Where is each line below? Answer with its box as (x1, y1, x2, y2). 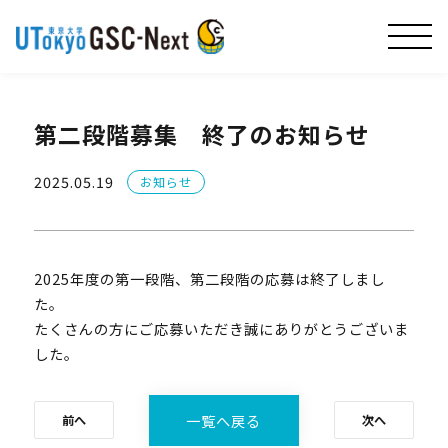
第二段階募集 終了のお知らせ (33, 116, 370, 151)
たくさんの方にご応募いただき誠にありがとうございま (33, 318, 409, 340)
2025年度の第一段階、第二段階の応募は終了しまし (33, 268, 385, 290)
